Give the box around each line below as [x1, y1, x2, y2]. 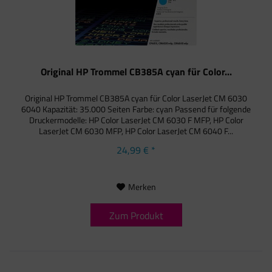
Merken [127, 180, 156, 193]
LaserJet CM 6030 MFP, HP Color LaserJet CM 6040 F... [39, 124, 234, 137]
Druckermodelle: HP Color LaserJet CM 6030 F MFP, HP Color [29, 113, 243, 126]
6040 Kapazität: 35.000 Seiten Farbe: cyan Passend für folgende [21, 102, 251, 115]
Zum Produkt [109, 208, 163, 223]
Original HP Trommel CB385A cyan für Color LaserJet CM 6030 [25, 91, 248, 104]
